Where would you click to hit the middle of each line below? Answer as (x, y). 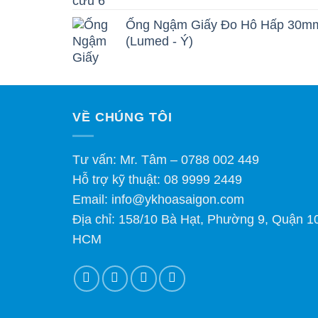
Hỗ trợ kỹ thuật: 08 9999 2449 (157, 180)
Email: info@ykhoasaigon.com (158, 200)
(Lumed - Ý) (159, 42)
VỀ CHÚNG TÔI (122, 117)
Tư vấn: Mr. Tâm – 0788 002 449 (166, 160)
